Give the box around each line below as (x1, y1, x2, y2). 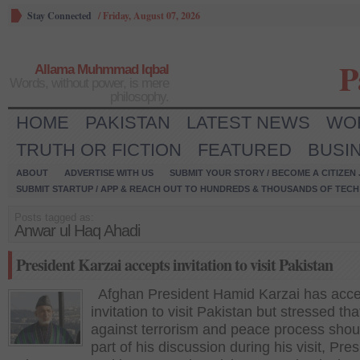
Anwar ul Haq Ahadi (14, 222, 140, 239)
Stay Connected (27, 9, 92, 22)
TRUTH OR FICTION (16, 140, 182, 160)
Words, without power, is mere (10, 76, 169, 91)
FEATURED (198, 140, 292, 160)
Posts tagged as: (14, 211, 94, 223)
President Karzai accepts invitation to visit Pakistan (16, 253, 333, 276)
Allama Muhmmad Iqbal (35, 62, 169, 77)
